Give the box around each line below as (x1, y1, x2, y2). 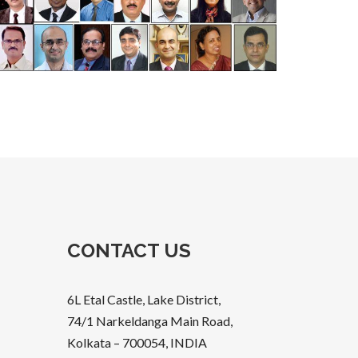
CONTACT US (66, 239, 191, 263)
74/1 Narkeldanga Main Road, (66, 313, 233, 329)
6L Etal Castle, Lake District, (66, 292, 221, 308)
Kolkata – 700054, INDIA (66, 335, 207, 351)
